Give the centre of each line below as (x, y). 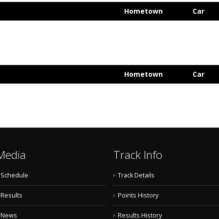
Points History (138, 195)
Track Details (136, 175)
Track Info (138, 155)
